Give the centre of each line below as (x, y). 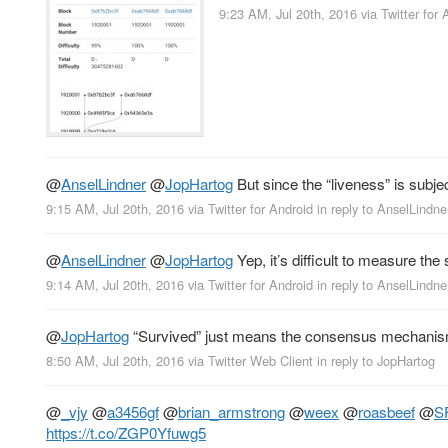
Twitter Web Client (260, 361)
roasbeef (386, 412)
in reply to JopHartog (376, 361)
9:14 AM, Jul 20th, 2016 (115, 285)
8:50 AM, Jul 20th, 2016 (115, 361)
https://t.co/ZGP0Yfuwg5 (126, 433)
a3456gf (133, 412)
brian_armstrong (231, 412)
